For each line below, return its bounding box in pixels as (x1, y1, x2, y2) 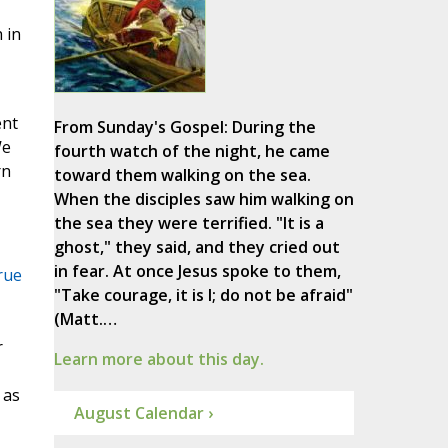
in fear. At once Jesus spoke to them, (53, 260, 341, 283)
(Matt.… (53, 308, 117, 331)
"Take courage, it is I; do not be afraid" (53, 284, 353, 307)
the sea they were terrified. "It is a (53, 212, 324, 235)
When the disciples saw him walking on (53, 188, 354, 211)
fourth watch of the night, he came (53, 140, 330, 163)
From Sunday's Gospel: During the (53, 116, 316, 139)
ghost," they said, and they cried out (53, 236, 340, 259)
